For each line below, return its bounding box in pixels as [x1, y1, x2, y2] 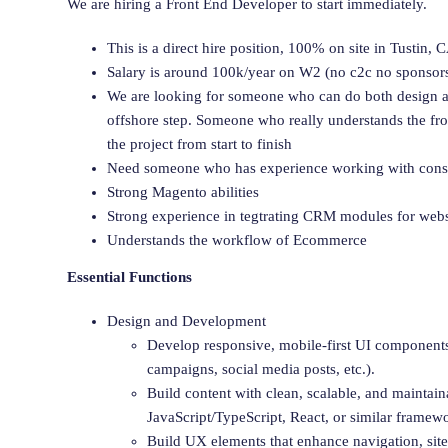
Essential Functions [67, 268, 192, 285]
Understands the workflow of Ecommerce [107, 231, 367, 248]
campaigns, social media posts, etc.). [147, 360, 375, 377]
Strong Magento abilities [107, 183, 259, 200]
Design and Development [107, 312, 266, 329]
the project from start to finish [107, 135, 292, 152]
